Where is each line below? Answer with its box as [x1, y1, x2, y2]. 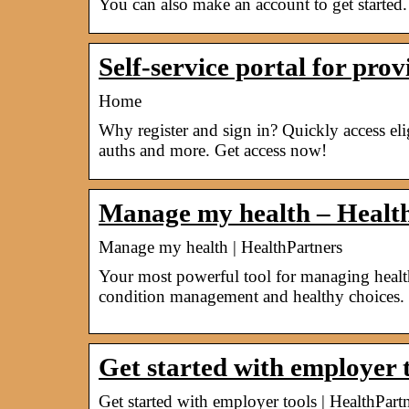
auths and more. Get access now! [99, 140, 327, 160]
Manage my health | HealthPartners [99, 236, 342, 257]
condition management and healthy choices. [99, 286, 404, 306]
